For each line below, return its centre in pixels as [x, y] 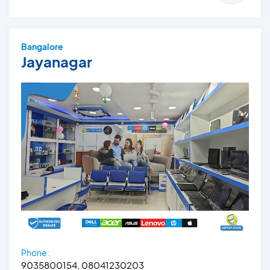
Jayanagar [57, 62]
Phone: [35, 253]
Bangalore [42, 47]
